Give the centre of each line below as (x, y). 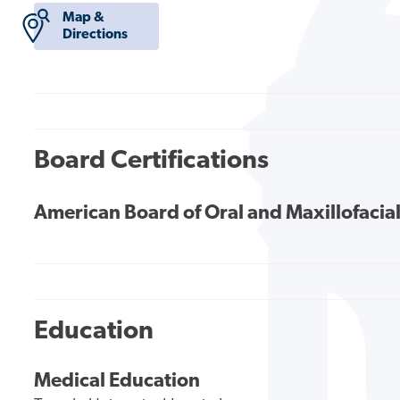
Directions (95, 34)
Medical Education (117, 382)
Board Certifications (152, 161)
